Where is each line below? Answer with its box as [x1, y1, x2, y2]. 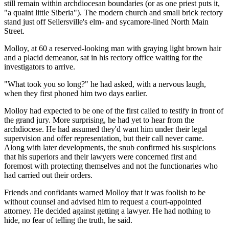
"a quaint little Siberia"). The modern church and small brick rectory [4, 8, 223, 17]
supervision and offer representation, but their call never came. [4, 133, 204, 143]
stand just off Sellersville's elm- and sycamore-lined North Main [4, 17, 209, 26]
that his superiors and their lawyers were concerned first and [4, 152, 197, 161]
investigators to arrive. [4, 62, 75, 71]
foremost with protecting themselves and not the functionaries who [4, 161, 218, 170]
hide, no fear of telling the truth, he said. [4, 215, 132, 224]
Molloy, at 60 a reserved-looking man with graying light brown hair [4, 43, 221, 53]
